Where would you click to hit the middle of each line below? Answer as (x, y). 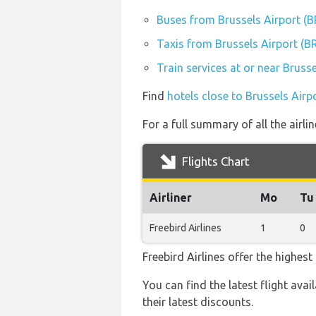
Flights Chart (214, 161)
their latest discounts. (198, 302)
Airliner (171, 197)
